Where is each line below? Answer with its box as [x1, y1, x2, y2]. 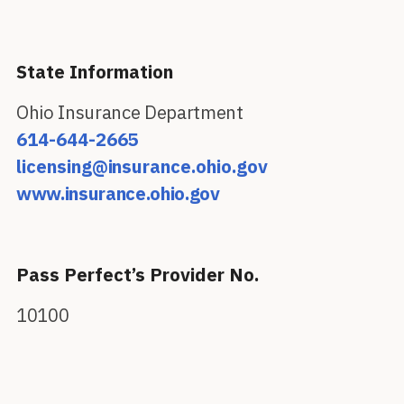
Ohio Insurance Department [16, 100, 243, 124]
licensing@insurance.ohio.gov [16, 154, 268, 179]
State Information [16, 60, 173, 84]
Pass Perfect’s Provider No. [16, 262, 259, 287]
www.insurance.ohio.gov [16, 181, 220, 206]
